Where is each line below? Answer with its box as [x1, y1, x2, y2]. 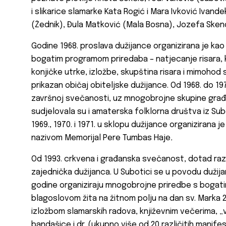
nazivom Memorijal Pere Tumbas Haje [31, 134, 171, 143]
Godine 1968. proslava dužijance [31, 42, 151, 51]
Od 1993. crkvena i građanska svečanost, [31, 155, 186, 164]
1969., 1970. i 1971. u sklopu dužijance [31, 121, 167, 130]
